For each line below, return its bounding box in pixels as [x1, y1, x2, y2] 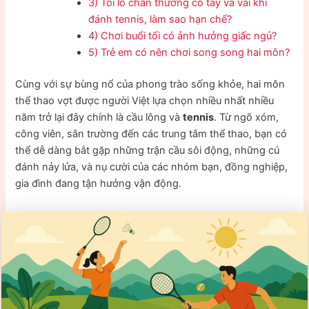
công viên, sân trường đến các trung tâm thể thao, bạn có [15, 127, 288, 140]
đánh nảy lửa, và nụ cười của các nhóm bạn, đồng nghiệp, [15, 160, 288, 173]
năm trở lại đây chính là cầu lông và [15, 110, 183, 123]
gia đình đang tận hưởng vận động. [15, 177, 182, 190]
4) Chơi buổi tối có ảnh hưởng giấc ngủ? [88, 29, 277, 42]
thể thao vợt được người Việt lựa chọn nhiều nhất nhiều [15, 94, 275, 107]
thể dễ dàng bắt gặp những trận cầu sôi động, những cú [15, 143, 280, 157]
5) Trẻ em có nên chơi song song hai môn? [88, 46, 290, 59]
